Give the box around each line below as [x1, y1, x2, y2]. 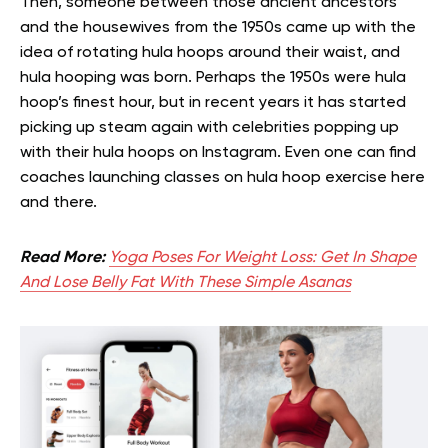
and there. [20, 194, 97, 211]
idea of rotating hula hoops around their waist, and [20, 44, 400, 61]
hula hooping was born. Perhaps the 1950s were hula [20, 69, 406, 86]
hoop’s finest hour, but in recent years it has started [20, 94, 406, 111]
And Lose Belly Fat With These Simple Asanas [20, 274, 351, 291]
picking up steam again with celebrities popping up [20, 119, 399, 136]
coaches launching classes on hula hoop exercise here [20, 169, 425, 186]
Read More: [20, 249, 105, 266]
